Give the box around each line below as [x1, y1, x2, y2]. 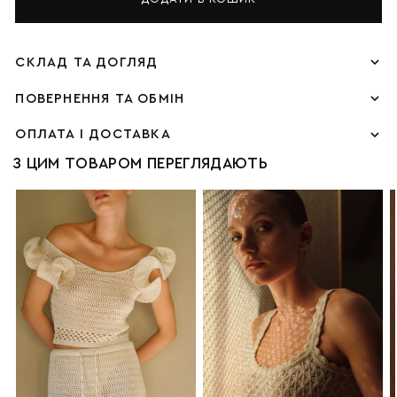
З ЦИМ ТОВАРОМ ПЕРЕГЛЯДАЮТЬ [12, 155, 269, 171]
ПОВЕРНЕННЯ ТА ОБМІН [15, 91, 185, 105]
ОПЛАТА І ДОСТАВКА [15, 128, 171, 142]
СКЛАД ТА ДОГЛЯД [15, 55, 159, 69]
